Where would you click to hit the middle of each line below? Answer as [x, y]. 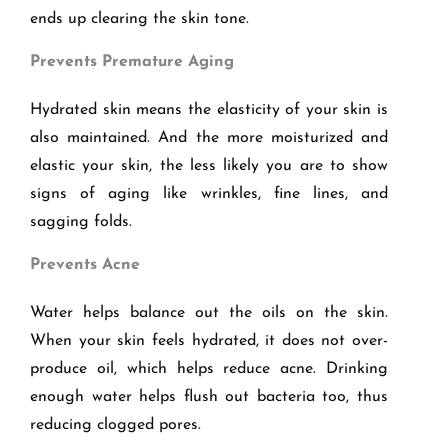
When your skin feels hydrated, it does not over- [209, 341]
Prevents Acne [85, 265]
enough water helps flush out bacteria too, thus [209, 397]
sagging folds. [81, 222]
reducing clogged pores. [115, 425]
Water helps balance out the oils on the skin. [209, 313]
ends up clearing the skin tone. [139, 19]
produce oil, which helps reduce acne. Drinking [209, 369]
